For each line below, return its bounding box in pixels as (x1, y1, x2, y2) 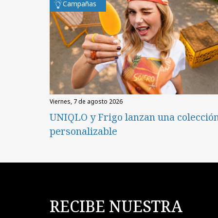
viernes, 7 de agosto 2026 (53, 97, 123, 106)
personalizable (50, 124, 117, 138)
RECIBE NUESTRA (50, 196, 182, 217)
